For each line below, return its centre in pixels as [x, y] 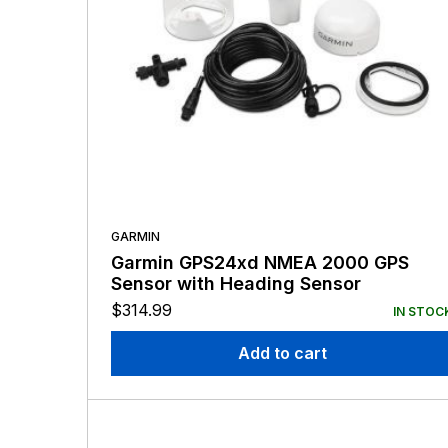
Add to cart [282, 353]
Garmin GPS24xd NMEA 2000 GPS [260, 263]
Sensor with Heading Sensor [236, 284]
